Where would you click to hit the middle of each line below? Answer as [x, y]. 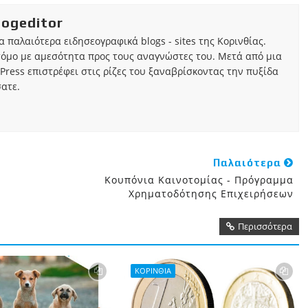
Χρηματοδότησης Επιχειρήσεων [211, 194]
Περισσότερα [265, 226]
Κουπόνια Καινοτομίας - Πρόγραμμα [199, 180]
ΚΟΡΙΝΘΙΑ [153, 271]
